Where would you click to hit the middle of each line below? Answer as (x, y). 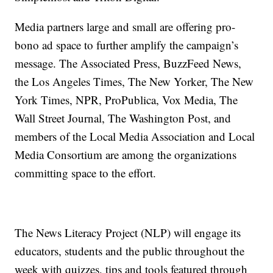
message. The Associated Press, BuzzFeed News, (128, 63)
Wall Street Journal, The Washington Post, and (123, 118)
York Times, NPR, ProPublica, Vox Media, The (126, 100)
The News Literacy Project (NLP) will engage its (128, 233)
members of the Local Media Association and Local (135, 136)
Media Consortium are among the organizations (126, 155)
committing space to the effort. (86, 173)
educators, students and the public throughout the (130, 251)
